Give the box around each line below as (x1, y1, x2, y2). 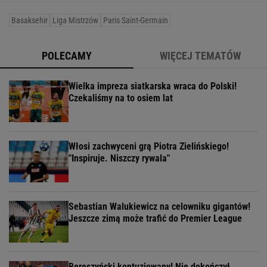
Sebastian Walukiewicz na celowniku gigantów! (69, 201, 250, 213)
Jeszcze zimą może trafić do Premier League (69, 213, 242, 225)
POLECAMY (42, 49, 92, 63)
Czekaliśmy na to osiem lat (69, 92, 173, 104)
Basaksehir (11, 15, 48, 26)
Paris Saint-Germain (103, 15, 168, 26)
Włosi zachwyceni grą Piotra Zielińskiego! (69, 141, 229, 153)
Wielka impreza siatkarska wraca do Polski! (69, 80, 237, 92)
